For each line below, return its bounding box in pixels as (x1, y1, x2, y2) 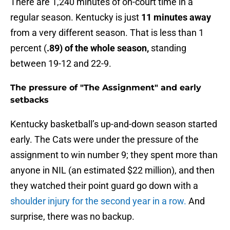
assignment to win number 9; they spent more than (10, 149, 218, 161)
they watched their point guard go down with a (10, 180, 198, 191)
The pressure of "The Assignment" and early (10, 83, 201, 93)
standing (149, 43, 186, 54)
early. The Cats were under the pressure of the (10, 134, 199, 145)
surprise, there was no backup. (10, 211, 135, 222)
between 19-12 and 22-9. (10, 58, 111, 69)
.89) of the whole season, (47, 43, 149, 54)
